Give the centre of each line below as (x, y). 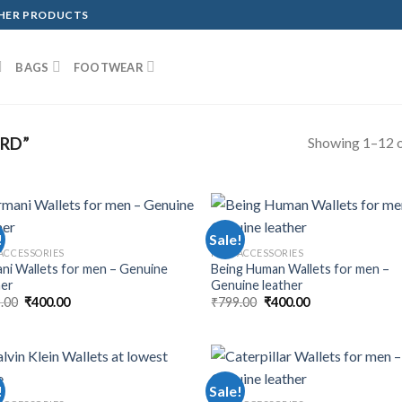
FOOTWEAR (108, 67)
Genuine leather (258, 284)
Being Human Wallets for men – (301, 268)
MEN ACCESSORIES (258, 253)
